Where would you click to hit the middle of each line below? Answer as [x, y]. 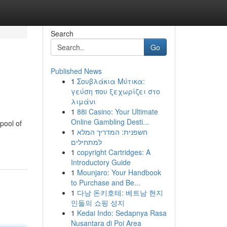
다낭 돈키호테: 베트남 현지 [120, 193]
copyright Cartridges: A [113, 152]
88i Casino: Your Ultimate [117, 111]
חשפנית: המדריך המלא [112, 132]
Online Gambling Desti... [110, 122]
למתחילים [86, 142]
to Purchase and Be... [105, 182]
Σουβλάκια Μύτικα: [111, 81]
